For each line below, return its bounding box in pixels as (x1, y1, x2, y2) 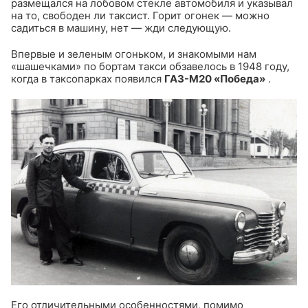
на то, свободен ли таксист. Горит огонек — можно (11, 9, 269, 22)
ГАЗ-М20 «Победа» (164, 72, 265, 85)
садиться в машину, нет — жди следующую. (11, 21, 231, 34)
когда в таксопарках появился (11, 72, 162, 85)
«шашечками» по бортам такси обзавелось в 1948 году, (11, 60, 289, 73)
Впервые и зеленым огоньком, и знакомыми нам (11, 47, 256, 60)
